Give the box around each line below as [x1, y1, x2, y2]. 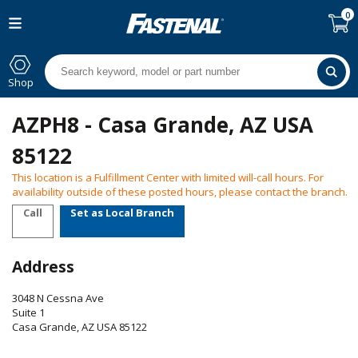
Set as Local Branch [70, 205, 174, 220]
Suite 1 [12, 305, 45, 320]
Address [12, 255, 74, 277]
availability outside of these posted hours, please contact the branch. [12, 185, 348, 199]
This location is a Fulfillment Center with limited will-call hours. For [12, 170, 324, 185]
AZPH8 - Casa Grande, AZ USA [12, 110, 313, 139]
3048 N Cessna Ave [12, 291, 104, 305]
